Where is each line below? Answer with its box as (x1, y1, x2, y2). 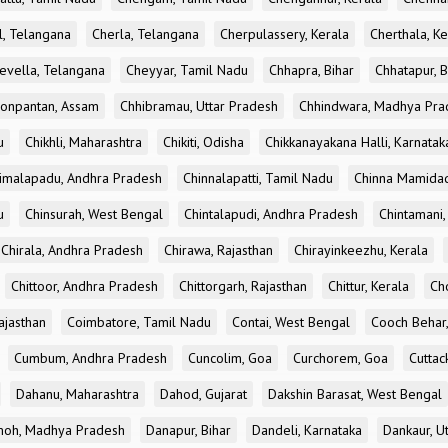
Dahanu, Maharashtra (16, 385, 139, 403)
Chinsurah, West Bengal (25, 205, 163, 223)
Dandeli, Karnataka (252, 421, 362, 439)
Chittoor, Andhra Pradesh (11, 277, 158, 295)
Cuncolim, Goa (188, 349, 272, 367)
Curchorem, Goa (293, 349, 388, 367)
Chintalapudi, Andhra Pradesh (184, 205, 358, 223)
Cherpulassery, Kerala (220, 25, 349, 43)
